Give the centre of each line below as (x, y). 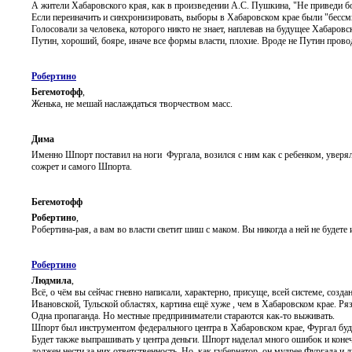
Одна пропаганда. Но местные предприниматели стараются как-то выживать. (183, 315)
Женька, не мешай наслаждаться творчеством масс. (132, 103)
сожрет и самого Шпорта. (82, 166)
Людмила (51, 280)
